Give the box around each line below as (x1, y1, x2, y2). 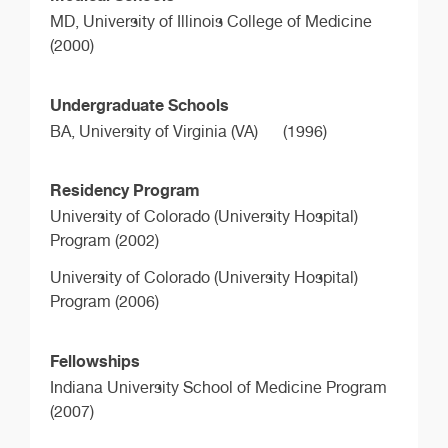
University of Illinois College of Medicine (83, 11, 372, 31)
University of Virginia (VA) (79, 121, 258, 141)
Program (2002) (50, 231, 159, 251)
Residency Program (50, 180, 200, 201)
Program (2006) (50, 292, 159, 312)
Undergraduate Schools (50, 94, 229, 115)
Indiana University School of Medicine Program (50, 377, 387, 397)
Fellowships (50, 350, 140, 371)
